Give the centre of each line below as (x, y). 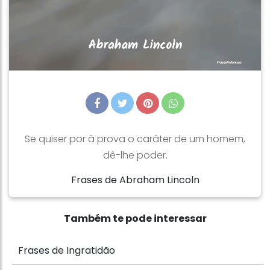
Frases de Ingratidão (67, 250)
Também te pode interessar (135, 218)
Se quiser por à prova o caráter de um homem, (135, 139)
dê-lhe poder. (135, 155)
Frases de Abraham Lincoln (135, 180)
